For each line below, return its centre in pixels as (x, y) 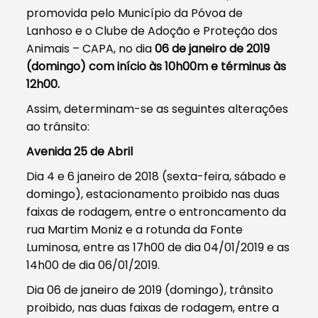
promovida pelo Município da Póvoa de (135, 13)
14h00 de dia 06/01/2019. (93, 265)
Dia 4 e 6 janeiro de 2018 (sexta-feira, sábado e (157, 176)
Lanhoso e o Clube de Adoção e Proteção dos (152, 31)
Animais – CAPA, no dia (91, 48)
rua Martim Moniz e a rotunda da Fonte (135, 229)
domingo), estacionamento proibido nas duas (153, 194)
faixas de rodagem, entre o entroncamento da (157, 212)
